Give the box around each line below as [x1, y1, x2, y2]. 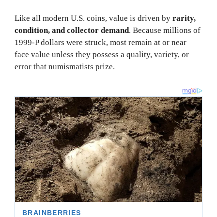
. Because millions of [129, 26, 201, 35]
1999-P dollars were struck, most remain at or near [15, 38, 186, 47]
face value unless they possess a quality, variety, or [15, 50, 189, 60]
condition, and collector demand [15, 26, 129, 35]
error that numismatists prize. [15, 62, 115, 72]
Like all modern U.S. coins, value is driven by [15, 14, 172, 23]
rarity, [172, 14, 196, 23]
